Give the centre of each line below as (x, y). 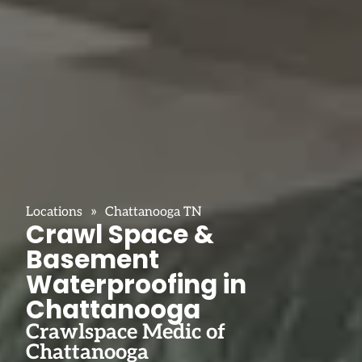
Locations (54, 212)
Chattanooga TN (154, 212)
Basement (93, 259)
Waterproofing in (136, 284)
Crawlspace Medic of (126, 332)
